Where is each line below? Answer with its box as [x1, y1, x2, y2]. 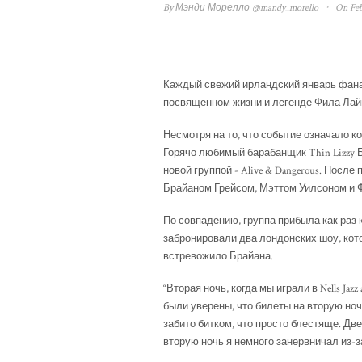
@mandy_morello [250, 2, 321, 15]
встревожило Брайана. [163, 250, 273, 264]
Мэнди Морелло [175, 2, 250, 15]
